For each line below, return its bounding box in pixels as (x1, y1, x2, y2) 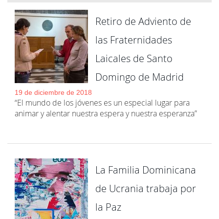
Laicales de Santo (95, 52, 173, 65)
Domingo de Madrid (95, 70, 184, 84)
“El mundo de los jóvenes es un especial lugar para (15, 97, 190, 108)
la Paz (95, 200, 121, 214)
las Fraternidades (95, 33, 172, 46)
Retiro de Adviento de (95, 15, 191, 28)
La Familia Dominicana (95, 163, 196, 176)
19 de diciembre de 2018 (15, 88, 92, 96)
